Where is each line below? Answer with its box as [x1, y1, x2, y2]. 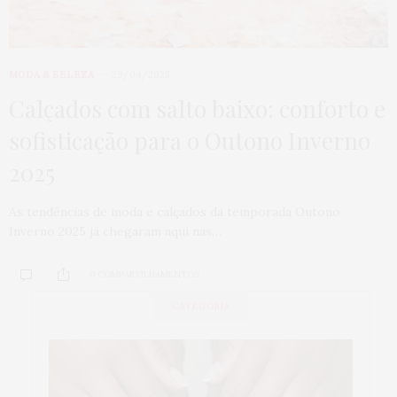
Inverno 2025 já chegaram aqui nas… [9, 222, 222, 239]
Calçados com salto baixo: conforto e [9, 92, 385, 124]
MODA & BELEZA [9, 67, 94, 81]
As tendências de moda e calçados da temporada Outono [9, 203, 340, 220]
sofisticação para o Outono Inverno [9, 124, 370, 156]
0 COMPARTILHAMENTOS [90, 269, 199, 281]
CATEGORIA [171, 300, 230, 312]
